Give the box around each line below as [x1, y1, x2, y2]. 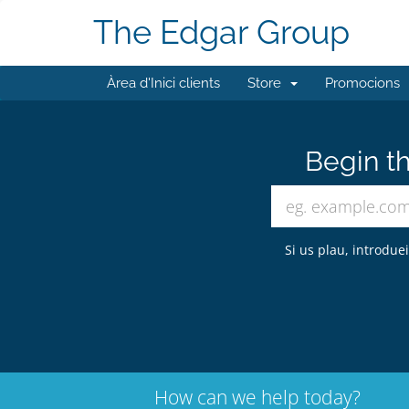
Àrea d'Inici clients [107, 75, 220, 91]
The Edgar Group [93, 13, 350, 52]
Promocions [325, 75, 400, 91]
